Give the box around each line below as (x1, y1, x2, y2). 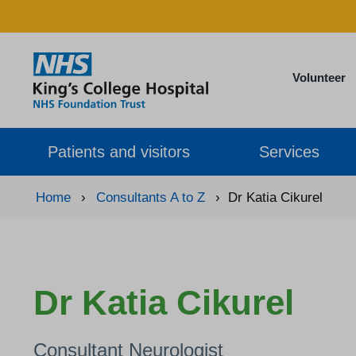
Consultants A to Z (96, 190, 205, 205)
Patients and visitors (48, 142, 190, 161)
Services (259, 142, 320, 161)
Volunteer (292, 71, 346, 84)
